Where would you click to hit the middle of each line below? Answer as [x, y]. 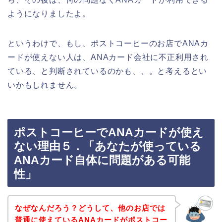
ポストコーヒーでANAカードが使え [109, 133]
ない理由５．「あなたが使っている [108, 146]
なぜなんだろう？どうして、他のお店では [90, 208]
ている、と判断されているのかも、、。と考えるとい [108, 71]
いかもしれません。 [45, 85]
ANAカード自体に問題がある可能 [102, 160]
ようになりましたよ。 [49, 13]
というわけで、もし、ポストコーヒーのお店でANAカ [108, 43]
